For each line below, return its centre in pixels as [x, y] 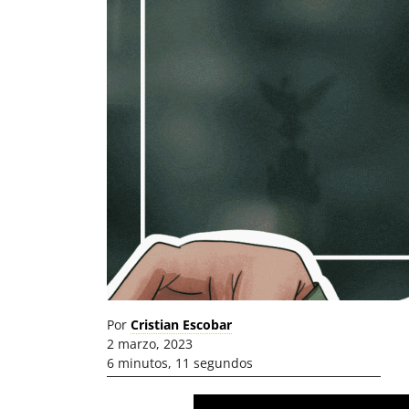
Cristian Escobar [181, 325]
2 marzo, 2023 [150, 344]
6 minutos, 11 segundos [180, 363]
